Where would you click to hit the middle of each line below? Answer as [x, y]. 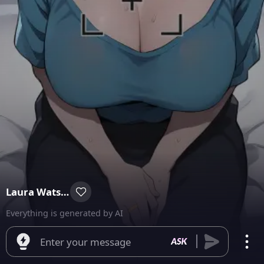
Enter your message [86, 242]
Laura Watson [65, 192]
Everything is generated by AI [64, 213]
